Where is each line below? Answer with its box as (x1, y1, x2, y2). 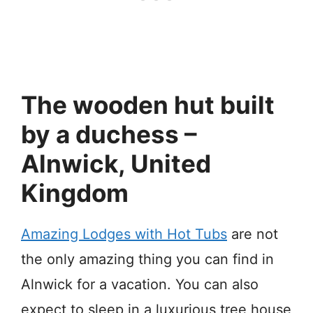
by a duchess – (21, 119, 197, 149)
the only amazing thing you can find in (21, 250, 274, 268)
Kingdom (21, 177, 129, 208)
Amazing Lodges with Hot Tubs (21, 225, 227, 242)
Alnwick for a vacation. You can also (21, 275, 259, 293)
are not (227, 225, 278, 242)
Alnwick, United (21, 148, 211, 178)
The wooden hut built (21, 89, 275, 119)
